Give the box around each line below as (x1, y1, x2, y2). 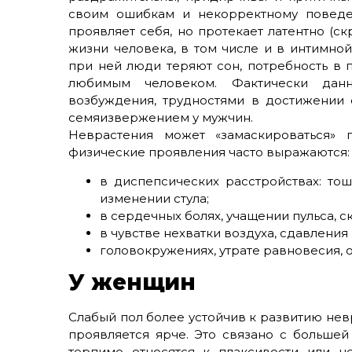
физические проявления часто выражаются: (68, 145, 350, 159)
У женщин (68, 269, 196, 295)
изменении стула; (100, 191, 209, 206)
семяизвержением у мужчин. (68, 110, 253, 125)
